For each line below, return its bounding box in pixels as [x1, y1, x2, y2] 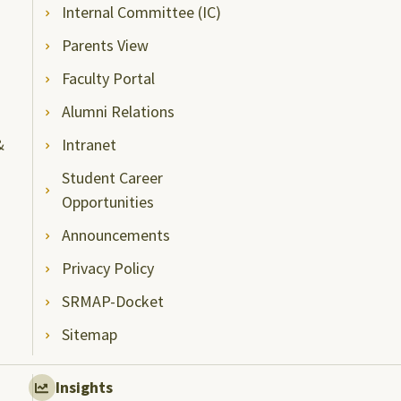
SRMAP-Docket [62, 291, 165, 311]
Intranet [62, 134, 117, 155]
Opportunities [62, 192, 155, 212]
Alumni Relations [62, 101, 175, 122]
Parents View [62, 35, 149, 55]
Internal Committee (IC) [62, 2, 222, 22]
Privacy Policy [62, 258, 155, 278]
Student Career [62, 167, 164, 188]
